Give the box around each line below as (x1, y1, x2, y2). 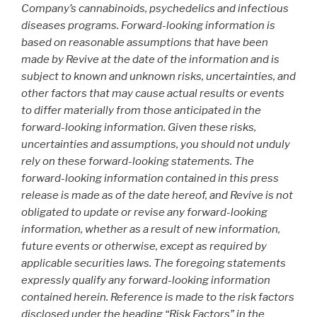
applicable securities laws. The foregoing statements (21, 257, 286, 270)
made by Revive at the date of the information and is (21, 53, 279, 67)
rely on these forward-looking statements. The (21, 155, 254, 168)
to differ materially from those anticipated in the (21, 104, 261, 117)
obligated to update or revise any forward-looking (21, 206, 267, 219)
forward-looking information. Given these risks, (21, 121, 256, 134)
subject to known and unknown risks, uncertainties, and (21, 70, 296, 83)
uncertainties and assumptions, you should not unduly (21, 138, 290, 151)
